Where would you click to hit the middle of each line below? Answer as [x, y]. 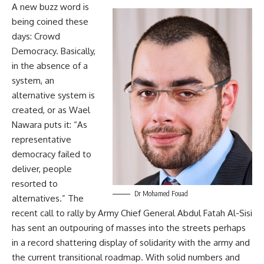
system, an [33, 80]
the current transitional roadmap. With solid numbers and [126, 257]
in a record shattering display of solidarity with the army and [131, 242]
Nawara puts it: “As [49, 124]
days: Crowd [36, 36]
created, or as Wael [51, 110]
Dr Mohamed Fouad [161, 193]
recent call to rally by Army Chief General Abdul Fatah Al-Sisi [132, 213]
